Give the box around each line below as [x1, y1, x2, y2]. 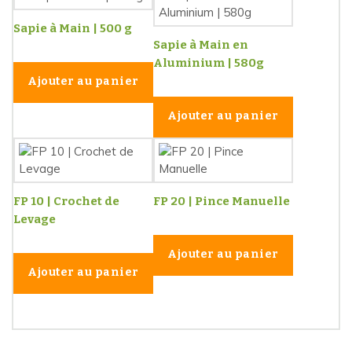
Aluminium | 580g [153, 55, 264, 70]
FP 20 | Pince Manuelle [153, 193, 290, 208]
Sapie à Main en [153, 37, 248, 52]
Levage [13, 211, 56, 226]
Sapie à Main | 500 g [13, 21, 132, 36]
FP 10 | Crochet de [13, 193, 119, 208]
